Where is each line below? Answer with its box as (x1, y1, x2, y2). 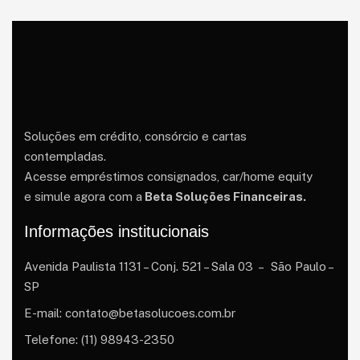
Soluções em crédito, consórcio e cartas (24, 129, 247, 143)
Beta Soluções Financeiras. (142, 190, 306, 203)
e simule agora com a (24, 190, 142, 203)
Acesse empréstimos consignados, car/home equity (24, 170, 313, 183)
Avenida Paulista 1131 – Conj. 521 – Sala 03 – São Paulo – (24, 260, 333, 273)
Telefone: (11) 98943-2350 (24, 333, 174, 346)
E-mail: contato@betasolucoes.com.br (24, 306, 235, 320)
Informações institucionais (24, 223, 209, 240)
